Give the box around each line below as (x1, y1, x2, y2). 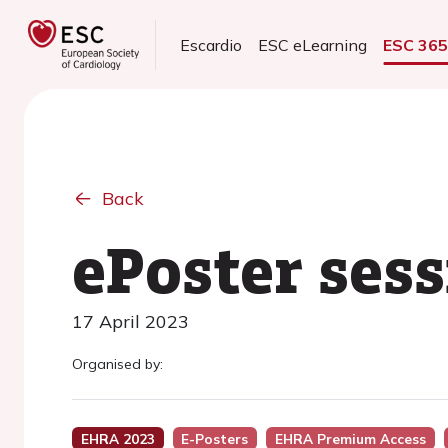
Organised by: (72, 355, 163, 373)
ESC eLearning (258, 35, 368, 55)
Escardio (180, 35, 243, 55)
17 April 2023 (72, 310, 189, 333)
